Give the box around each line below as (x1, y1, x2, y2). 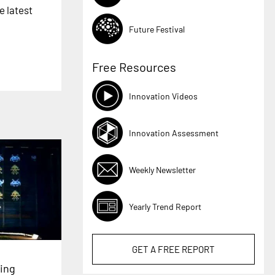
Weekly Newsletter (129, 164, 196, 175)
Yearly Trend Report (129, 201, 202, 212)
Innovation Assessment (129, 127, 219, 138)
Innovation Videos (129, 90, 198, 101)
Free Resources (92, 60, 177, 75)
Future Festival (129, 23, 185, 34)
